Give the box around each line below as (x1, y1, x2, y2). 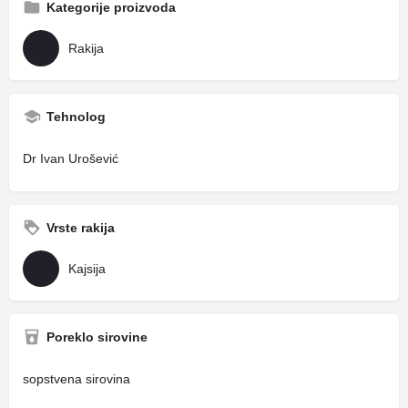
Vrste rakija (46, 219, 115, 235)
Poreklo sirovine (46, 329, 148, 344)
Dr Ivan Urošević (23, 150, 118, 166)
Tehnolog (46, 108, 106, 124)
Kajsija (68, 260, 106, 276)
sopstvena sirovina (23, 371, 130, 386)
